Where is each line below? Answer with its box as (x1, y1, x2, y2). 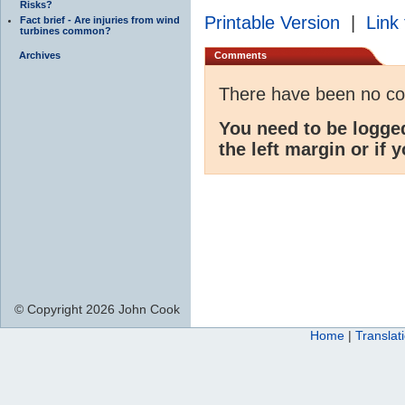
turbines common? (20, 24, 111, 36)
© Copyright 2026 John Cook (14, 301, 180, 316)
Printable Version (204, 12, 340, 33)
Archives (19, 49, 61, 61)
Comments (214, 49, 267, 61)
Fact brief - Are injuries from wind (20, 14, 180, 25)
